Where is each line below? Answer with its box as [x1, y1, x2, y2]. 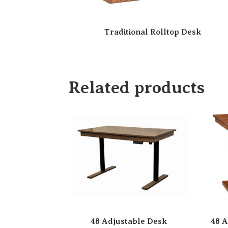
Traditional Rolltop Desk [104, 27, 201, 37]
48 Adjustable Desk [90, 216, 167, 226]
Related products [68, 78, 205, 98]
